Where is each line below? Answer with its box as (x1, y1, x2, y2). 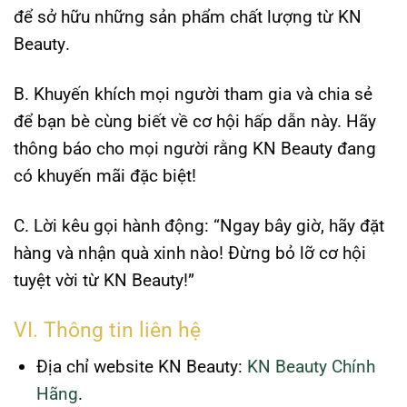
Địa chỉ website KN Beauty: (35, 356, 247, 378)
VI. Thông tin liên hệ (14, 317, 201, 342)
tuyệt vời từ (14, 269, 104, 291)
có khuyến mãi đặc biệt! (14, 165, 196, 187)
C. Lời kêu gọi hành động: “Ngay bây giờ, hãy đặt (14, 214, 384, 236)
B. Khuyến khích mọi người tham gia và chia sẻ (14, 84, 372, 105)
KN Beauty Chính (246, 356, 375, 378)
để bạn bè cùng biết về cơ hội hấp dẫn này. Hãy (14, 111, 376, 133)
